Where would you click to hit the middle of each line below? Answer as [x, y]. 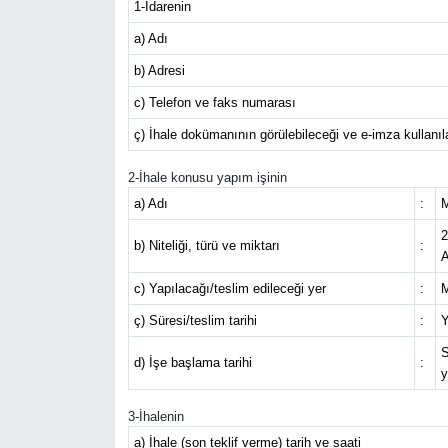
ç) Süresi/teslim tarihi [195, 321]
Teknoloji [91, 86]
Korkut [83, 290]
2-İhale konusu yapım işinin [207, 178]
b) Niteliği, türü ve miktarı [206, 246]
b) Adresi [159, 71]
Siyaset [84, 35]
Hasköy [84, 239]
